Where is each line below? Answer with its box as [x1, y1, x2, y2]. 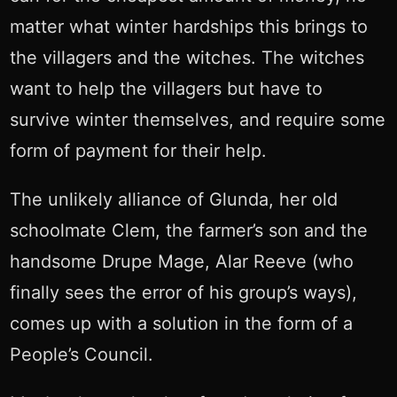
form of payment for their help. [9, 140, 267, 162]
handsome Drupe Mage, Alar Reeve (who [9, 251, 354, 273]
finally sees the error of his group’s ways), [9, 282, 357, 304]
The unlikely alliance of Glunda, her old [9, 189, 338, 211]
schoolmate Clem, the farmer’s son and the [9, 220, 368, 242]
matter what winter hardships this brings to [9, 16, 368, 38]
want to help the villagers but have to [9, 78, 323, 100]
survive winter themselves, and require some [9, 109, 385, 131]
